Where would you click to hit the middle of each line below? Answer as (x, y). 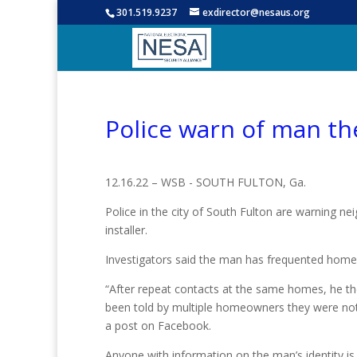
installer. (126, 230)
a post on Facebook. (158, 326)
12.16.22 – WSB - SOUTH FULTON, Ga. (206, 182)
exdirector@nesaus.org (256, 12)
